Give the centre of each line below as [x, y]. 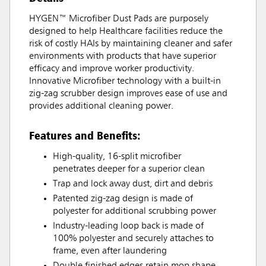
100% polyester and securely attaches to [133, 239]
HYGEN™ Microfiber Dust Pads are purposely [119, 19]
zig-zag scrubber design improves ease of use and [128, 94]
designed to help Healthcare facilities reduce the [126, 32]
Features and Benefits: [85, 136]
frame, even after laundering [110, 251]
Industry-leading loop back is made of [128, 227]
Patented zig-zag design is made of [123, 199]
